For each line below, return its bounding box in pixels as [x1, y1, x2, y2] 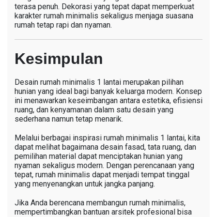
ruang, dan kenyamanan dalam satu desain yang [15, 105, 173, 114]
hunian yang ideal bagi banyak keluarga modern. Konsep [15, 86, 202, 96]
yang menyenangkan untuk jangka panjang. [15, 179, 155, 188]
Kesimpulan [15, 49, 103, 67]
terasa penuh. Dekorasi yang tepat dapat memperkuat [15, 1, 194, 11]
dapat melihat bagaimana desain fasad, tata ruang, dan [15, 142, 196, 152]
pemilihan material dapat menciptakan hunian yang [15, 151, 183, 161]
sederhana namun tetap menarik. [15, 114, 123, 124]
